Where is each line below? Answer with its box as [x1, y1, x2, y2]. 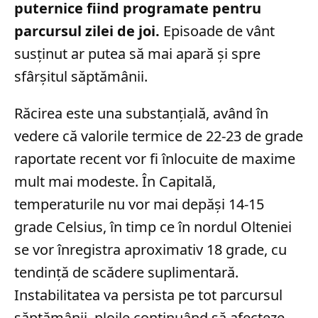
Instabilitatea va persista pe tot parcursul [14, 285, 283, 305]
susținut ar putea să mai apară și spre [14, 43, 261, 63]
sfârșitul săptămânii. [14, 66, 148, 86]
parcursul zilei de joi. [14, 21, 160, 40]
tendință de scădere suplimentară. [14, 262, 238, 282]
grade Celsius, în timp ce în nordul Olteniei [14, 216, 292, 236]
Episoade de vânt [160, 21, 275, 40]
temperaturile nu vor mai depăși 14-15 [14, 194, 264, 214]
